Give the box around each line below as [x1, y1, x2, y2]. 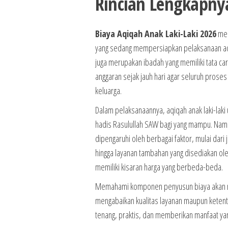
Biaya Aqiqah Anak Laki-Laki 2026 [95, 27, 216, 40]
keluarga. [95, 84, 122, 97]
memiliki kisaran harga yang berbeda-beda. [95, 160, 223, 173]
